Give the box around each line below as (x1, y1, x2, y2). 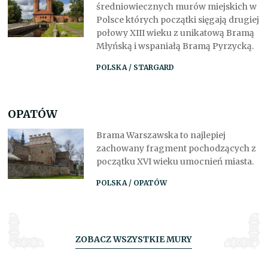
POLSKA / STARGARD (96, 62, 174, 72)
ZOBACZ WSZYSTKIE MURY (75, 233, 193, 245)
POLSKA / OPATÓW (96, 178, 167, 187)
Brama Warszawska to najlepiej (96, 129, 226, 141)
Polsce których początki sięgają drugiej (96, 14, 259, 25)
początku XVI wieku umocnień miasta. (96, 156, 254, 167)
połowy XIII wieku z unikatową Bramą (96, 27, 254, 38)
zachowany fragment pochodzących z (96, 142, 256, 154)
